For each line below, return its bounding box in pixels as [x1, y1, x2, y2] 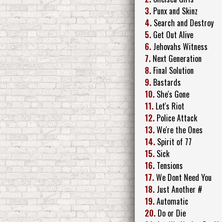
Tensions [157, 159, 183, 171]
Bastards [153, 76, 181, 88]
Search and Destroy [154, 16, 214, 29]
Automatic [157, 195, 188, 207]
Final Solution [153, 64, 194, 76]
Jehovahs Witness [153, 40, 208, 53]
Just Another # [157, 183, 202, 195]
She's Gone [157, 88, 189, 100]
